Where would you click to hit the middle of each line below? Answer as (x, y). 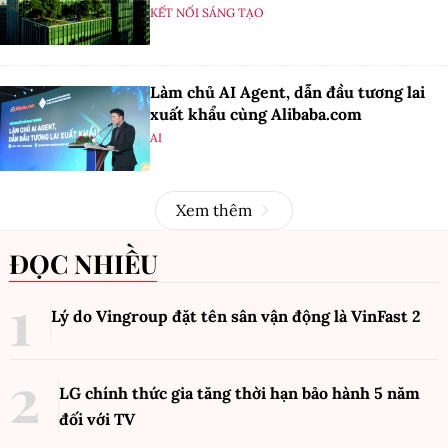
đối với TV (97, 418)
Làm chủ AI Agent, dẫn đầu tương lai (287, 92)
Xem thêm (214, 209)
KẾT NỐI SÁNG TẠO (207, 13)
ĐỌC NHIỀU (93, 263)
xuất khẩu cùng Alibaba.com (256, 114)
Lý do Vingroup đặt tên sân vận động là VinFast (231, 315)
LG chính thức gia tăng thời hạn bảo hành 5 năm (239, 392)
